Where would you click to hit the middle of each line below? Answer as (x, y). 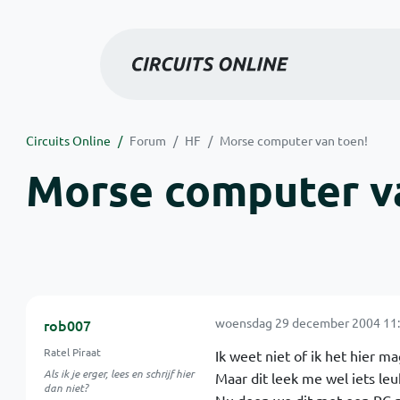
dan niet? (66, 387)
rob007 (67, 325)
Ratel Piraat (72, 352)
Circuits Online (68, 140)
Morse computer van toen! (293, 140)
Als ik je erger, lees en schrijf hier (118, 373)
